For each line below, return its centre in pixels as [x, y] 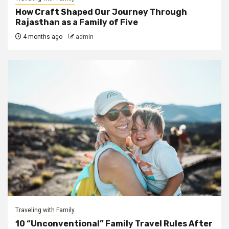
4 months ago [42, 37]
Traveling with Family [45, 210]
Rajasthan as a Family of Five [77, 22]
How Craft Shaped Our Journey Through [101, 12]
